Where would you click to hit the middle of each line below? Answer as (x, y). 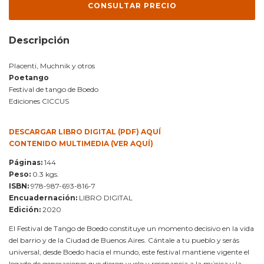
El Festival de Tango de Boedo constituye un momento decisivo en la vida (131, 229)
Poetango (29, 78)
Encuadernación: (43, 198)
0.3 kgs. (45, 174)
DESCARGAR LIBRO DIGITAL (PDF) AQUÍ (85, 132)
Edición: (25, 210)
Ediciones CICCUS (39, 101)
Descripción (39, 41)
